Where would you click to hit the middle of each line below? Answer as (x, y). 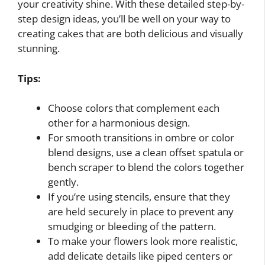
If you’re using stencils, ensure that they (139, 197)
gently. (63, 182)
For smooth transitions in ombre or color (141, 138)
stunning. (39, 48)
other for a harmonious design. (119, 123)
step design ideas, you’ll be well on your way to (124, 19)
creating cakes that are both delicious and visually (130, 33)
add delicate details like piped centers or (140, 256)
